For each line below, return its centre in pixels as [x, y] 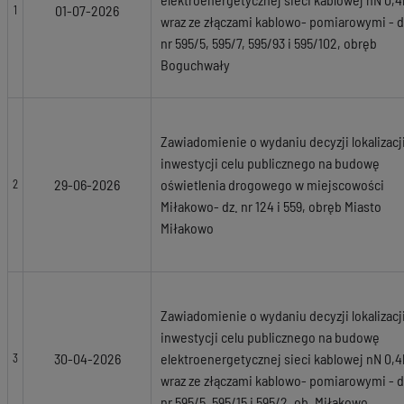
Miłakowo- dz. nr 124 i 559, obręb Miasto [271, 206]
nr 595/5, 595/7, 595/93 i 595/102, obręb [269, 43]
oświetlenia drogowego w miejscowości [272, 184]
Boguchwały [195, 64]
